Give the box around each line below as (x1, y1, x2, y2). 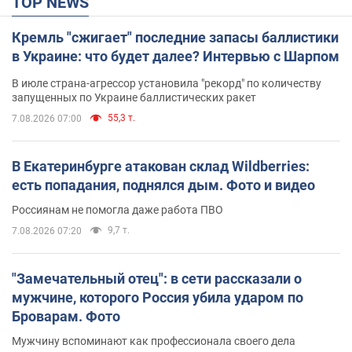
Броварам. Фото (12, 307, 120, 324)
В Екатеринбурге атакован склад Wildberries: (12, 157, 310, 174)
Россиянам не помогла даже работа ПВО (12, 203, 223, 216)
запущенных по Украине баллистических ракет (12, 90, 256, 104)
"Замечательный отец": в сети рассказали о (12, 269, 302, 287)
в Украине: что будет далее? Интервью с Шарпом (12, 47, 339, 64)
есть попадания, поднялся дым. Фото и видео (12, 176, 315, 193)
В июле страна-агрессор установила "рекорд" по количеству (12, 76, 321, 90)
